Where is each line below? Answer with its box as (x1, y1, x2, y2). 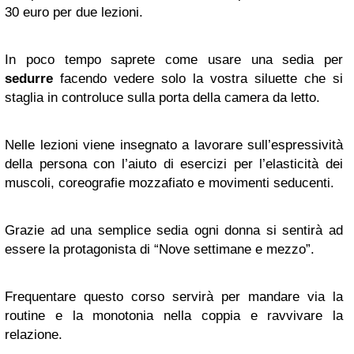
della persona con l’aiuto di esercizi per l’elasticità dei (5, 156, 343, 171)
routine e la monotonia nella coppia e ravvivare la (5, 308, 343, 323)
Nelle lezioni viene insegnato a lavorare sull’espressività (5, 137, 343, 153)
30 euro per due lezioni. (5, 5, 143, 20)
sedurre (5, 71, 53, 86)
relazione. (5, 327, 62, 342)
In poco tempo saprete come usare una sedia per (5, 52, 343, 67)
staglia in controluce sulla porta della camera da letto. (5, 90, 320, 105)
